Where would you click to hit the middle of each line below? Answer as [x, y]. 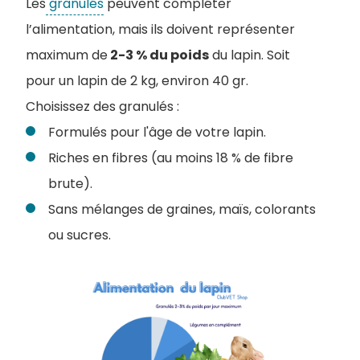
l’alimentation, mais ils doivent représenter [160, 29]
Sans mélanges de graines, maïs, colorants [182, 209]
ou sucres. [80, 235]
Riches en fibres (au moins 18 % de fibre [171, 157]
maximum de [67, 55]
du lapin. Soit [250, 55]
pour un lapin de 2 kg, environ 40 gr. [137, 80]
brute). [70, 183]
